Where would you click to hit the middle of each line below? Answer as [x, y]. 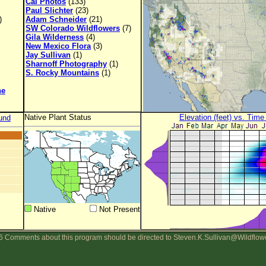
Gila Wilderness [55, 37]
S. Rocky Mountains [62, 73]
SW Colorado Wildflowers [73, 28]
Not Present [118, 210]
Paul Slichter [49, 10]
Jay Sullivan [48, 55]
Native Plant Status [58, 117]
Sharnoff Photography [66, 64]
